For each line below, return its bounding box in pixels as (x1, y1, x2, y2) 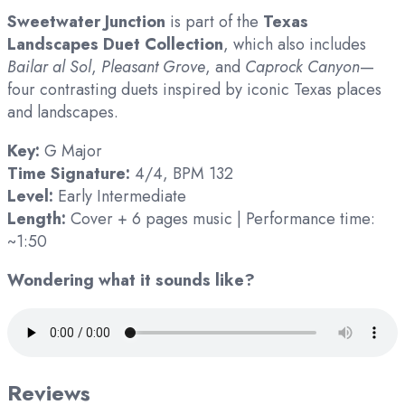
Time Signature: (7, 162, 130, 186)
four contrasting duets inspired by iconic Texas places (7, 78, 381, 102)
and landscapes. (7, 100, 118, 125)
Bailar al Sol (7, 55, 91, 80)
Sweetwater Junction (7, 10, 165, 34)
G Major (40, 139, 102, 164)
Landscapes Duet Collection (7, 33, 223, 57)
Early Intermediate (53, 184, 186, 209)
